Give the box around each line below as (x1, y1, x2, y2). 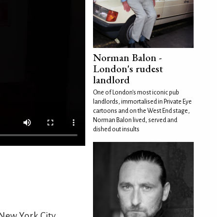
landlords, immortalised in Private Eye (93, 98, 192, 105)
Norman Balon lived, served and (93, 117, 177, 124)
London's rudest (93, 62, 163, 75)
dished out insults (93, 126, 139, 133)
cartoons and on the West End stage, (93, 108, 190, 114)
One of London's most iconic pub (93, 89, 179, 96)
